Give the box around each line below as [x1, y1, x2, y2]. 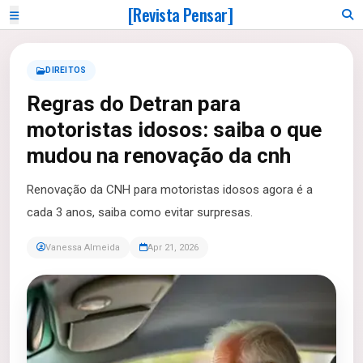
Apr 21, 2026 [147, 242, 199, 253]
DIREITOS [45, 66, 87, 75]
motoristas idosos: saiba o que [27, 117, 322, 142]
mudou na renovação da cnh [27, 143, 291, 168]
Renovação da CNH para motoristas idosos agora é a [27, 182, 313, 197]
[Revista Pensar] [127, 2, 233, 27]
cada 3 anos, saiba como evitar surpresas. [27, 205, 253, 220]
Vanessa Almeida [45, 242, 120, 253]
